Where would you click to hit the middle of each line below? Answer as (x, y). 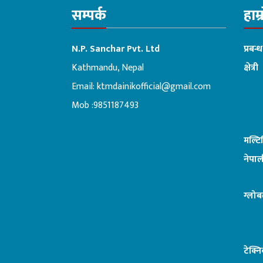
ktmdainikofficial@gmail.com (154, 87)
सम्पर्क (89, 16)
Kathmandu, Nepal (108, 68)
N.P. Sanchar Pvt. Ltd (116, 49)
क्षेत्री (251, 68)
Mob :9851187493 (105, 106)
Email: (84, 87)
